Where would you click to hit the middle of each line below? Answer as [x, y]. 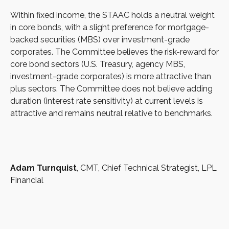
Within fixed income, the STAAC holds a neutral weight [112, 15]
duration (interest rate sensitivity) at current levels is [107, 101]
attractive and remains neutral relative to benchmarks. [111, 113]
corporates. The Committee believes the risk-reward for [114, 52]
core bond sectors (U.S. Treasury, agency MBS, [98, 64]
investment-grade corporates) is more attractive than [111, 76]
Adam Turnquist [43, 168]
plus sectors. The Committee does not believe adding [111, 88]
